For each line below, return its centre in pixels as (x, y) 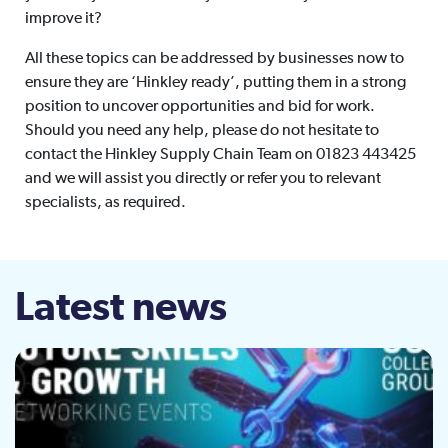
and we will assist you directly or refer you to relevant (202, 179)
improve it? (63, 19)
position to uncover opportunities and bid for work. (199, 107)
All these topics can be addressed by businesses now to (214, 59)
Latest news (121, 308)
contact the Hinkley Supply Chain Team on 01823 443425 (220, 155)
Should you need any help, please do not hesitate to (201, 131)
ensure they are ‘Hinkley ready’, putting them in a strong (215, 83)
